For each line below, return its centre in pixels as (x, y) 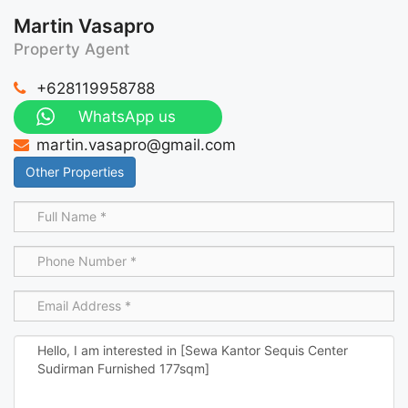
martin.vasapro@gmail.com (136, 144)
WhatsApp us (127, 116)
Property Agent (71, 49)
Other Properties (75, 171)
